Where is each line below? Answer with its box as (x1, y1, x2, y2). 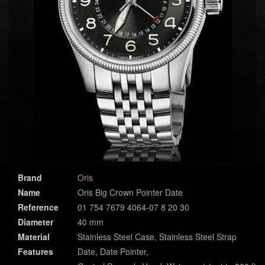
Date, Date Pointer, (77, 245, 148, 257)
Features (18, 245, 53, 257)
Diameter (18, 216, 53, 228)
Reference (18, 201, 59, 213)
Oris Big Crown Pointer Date (77, 186, 183, 198)
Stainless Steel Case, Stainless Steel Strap (77, 231, 237, 243)
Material (18, 231, 50, 243)
